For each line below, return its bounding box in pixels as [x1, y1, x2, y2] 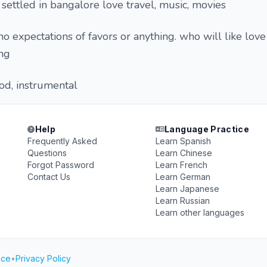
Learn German [155, 172, 210, 182]
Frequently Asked [27, 136, 98, 146]
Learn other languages [155, 207, 244, 218]
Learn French [155, 160, 207, 170]
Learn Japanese [155, 184, 219, 194]
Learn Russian [155, 195, 210, 206]
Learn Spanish [155, 136, 211, 146]
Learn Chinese [155, 148, 212, 158]
